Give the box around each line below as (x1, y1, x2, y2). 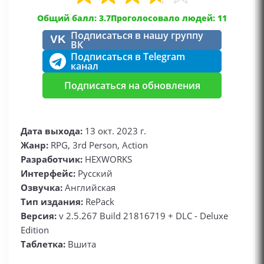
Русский (75, 167, 113, 179)
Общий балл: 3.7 (37, 12, 111, 24)
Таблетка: (21, 238, 65, 250)
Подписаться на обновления (64, 79, 200, 92)
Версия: (21, 210, 57, 222)
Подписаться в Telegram (71, 50, 185, 63)
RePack (83, 196, 114, 207)
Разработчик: (21, 153, 82, 165)
